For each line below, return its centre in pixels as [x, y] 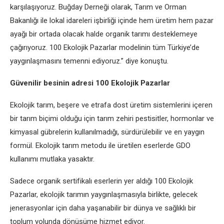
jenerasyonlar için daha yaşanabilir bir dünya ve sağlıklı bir [103, 208]
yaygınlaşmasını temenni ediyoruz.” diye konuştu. [89, 61]
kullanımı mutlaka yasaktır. [52, 159]
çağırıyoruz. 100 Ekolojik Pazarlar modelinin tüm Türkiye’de [105, 47]
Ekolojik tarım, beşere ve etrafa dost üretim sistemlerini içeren [111, 105]
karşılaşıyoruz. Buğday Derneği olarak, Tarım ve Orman [98, 7]
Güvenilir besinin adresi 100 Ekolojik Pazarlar [90, 83]
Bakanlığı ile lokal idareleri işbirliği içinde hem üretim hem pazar [112, 20]
